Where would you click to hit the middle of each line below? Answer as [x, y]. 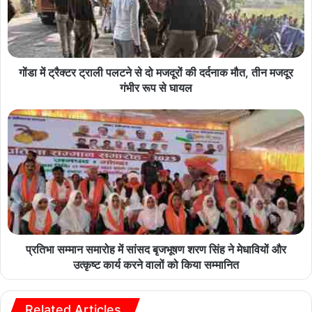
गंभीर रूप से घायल [156, 87]
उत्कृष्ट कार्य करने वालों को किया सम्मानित [156, 264]
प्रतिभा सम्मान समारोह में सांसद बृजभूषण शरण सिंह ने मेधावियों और [156, 249]
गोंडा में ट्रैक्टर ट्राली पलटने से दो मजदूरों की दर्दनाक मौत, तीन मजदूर [156, 72]
